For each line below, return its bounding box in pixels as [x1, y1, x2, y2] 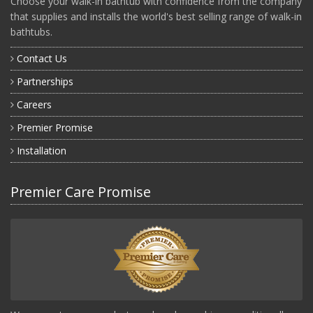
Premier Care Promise [10, 182, 151, 201]
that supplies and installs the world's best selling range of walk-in [10, 9, 302, 23]
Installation [17, 143, 66, 157]
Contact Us [17, 51, 67, 65]
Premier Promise [17, 120, 93, 134]
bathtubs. [10, 24, 52, 38]
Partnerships [17, 74, 73, 88]
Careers [17, 97, 52, 111]
